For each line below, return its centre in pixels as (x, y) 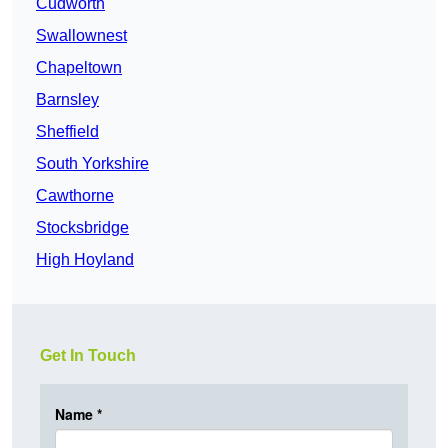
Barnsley (67, 100)
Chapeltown (79, 68)
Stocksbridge (82, 228)
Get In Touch (88, 356)
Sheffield (67, 132)
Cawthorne (75, 196)
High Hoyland (85, 260)
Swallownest (81, 36)
